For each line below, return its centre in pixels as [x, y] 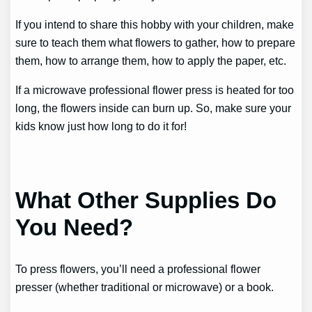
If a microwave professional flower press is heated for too [155, 90]
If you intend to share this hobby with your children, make [155, 24]
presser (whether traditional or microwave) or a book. [146, 287]
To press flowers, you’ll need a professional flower [138, 269]
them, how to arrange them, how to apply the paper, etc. [153, 60]
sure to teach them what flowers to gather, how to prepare [156, 42]
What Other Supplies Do [146, 200]
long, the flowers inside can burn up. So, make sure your [154, 108]
